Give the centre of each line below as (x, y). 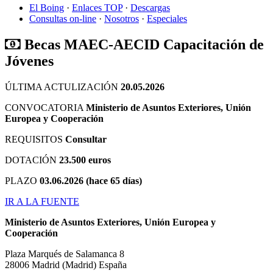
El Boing (47, 7)
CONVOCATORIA (45, 107)
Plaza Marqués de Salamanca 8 (65, 253)
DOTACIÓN (32, 160)
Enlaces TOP (97, 7)
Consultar (86, 139)
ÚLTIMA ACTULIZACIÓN (63, 87)
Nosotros (122, 18)
